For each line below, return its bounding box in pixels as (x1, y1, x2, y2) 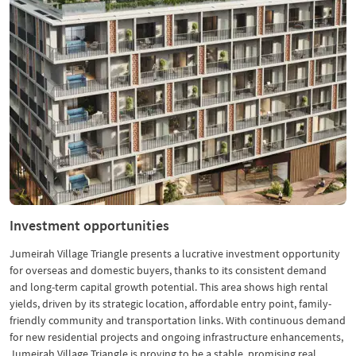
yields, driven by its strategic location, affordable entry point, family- (10, 296, 331, 311)
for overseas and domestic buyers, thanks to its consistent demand (10, 263, 327, 277)
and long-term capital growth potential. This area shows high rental (10, 280, 328, 294)
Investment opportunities (10, 216, 169, 234)
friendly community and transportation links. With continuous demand (10, 313, 346, 327)
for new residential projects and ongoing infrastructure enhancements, (10, 330, 343, 344)
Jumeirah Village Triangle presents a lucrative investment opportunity (10, 246, 340, 261)
